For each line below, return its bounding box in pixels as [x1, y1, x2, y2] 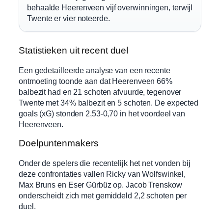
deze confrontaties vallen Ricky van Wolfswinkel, [19, 169, 186, 178]
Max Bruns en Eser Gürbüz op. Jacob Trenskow [19, 180, 182, 189]
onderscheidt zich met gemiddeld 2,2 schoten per [19, 191, 187, 200]
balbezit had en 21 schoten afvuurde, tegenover [19, 87, 182, 96]
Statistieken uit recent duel [19, 45, 129, 56]
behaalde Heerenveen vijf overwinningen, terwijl [27, 3, 193, 12]
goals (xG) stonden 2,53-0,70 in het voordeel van [19, 109, 186, 118]
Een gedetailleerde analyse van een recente [19, 65, 170, 75]
